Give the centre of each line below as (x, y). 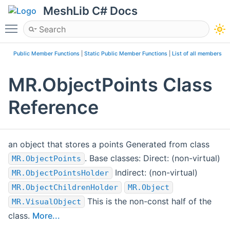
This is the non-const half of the (148, 202)
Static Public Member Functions (126, 54)
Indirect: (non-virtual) (155, 173)
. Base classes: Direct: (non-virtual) (152, 158)
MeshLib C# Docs (90, 11)
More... (46, 216)
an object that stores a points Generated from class (109, 145)
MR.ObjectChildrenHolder (65, 188)
